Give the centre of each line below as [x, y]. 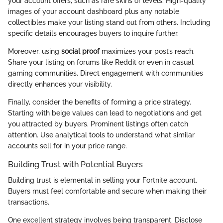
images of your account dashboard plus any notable [94, 11]
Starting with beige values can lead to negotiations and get [105, 113]
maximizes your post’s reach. [147, 51]
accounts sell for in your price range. [67, 146]
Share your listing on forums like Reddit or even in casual [101, 62]
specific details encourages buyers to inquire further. [93, 33]
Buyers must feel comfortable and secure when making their [107, 191]
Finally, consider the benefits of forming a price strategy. [100, 102]
